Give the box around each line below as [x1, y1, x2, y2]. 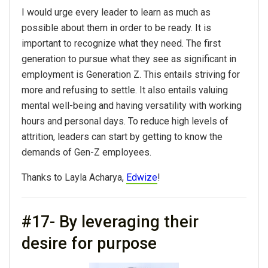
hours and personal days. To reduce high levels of [22, 115, 229, 127]
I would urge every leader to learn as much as [22, 6, 211, 18]
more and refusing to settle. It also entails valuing [22, 84, 228, 96]
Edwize [126, 171, 157, 183]
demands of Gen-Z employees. [22, 146, 151, 158]
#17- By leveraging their [22, 212, 199, 232]
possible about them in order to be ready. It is [22, 22, 211, 33]
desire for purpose [22, 234, 157, 254]
